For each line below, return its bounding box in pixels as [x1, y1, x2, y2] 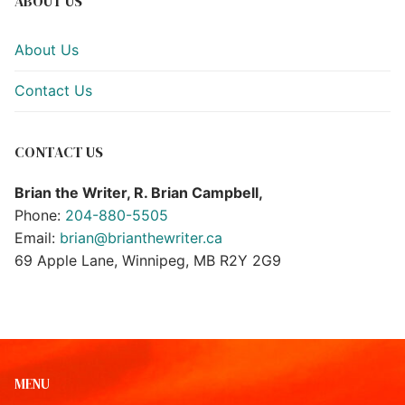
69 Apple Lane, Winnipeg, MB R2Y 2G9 [14, 251, 281, 270]
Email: [14, 229, 60, 248]
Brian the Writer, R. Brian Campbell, [14, 184, 263, 202]
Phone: [14, 206, 65, 225]
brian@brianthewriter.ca [60, 229, 222, 248]
